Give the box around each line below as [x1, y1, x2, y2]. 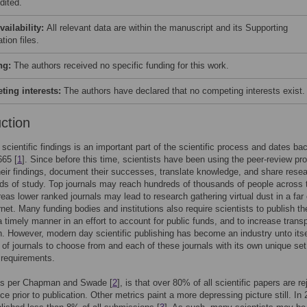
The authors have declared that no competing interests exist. [64, 86, 305, 96]
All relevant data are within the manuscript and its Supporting [47, 23, 288, 33]
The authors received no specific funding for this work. [14, 60, 229, 71]
